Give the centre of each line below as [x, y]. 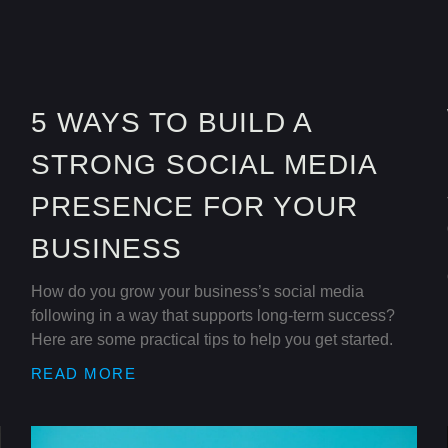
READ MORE [83, 374]
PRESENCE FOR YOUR [194, 207]
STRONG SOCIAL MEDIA [203, 165]
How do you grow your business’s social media [197, 292]
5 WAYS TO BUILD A [170, 123]
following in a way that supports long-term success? [212, 316]
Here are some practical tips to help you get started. [211, 340]
